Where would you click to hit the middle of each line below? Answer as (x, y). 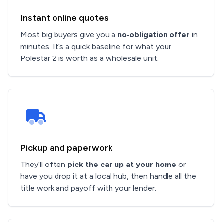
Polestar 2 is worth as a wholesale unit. (89, 58)
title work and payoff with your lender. (88, 188)
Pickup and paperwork (66, 148)
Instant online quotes (64, 18)
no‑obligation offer (154, 34)
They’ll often (44, 164)
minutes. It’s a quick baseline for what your (96, 46)
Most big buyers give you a (69, 34)
